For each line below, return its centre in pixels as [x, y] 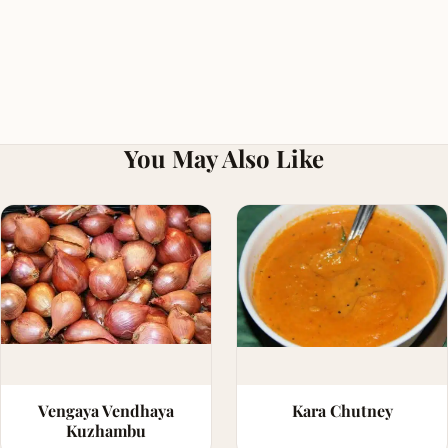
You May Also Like [224, 157]
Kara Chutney [342, 410]
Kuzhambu [106, 430]
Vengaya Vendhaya [106, 410]
